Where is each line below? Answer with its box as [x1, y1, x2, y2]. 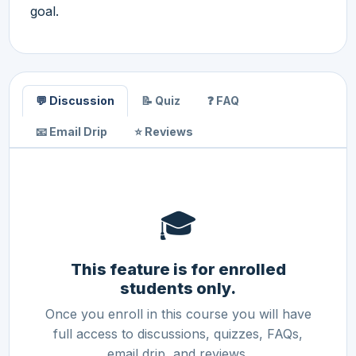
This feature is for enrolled [70, 259, 286, 279]
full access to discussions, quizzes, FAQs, [53, 325, 303, 342]
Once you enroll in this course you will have [44, 305, 311, 322]
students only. [120, 278, 236, 298]
